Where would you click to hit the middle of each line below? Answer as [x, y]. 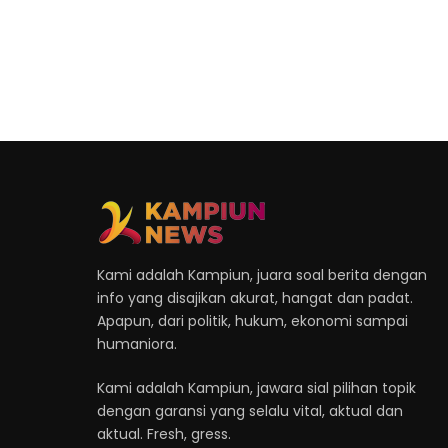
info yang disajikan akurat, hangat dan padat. [255, 297]
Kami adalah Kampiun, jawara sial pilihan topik [256, 387]
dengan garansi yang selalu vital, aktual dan [250, 410]
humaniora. [137, 343]
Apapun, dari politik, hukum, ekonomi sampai [252, 320]
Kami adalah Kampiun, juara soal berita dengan [262, 274]
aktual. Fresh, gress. [164, 433]
